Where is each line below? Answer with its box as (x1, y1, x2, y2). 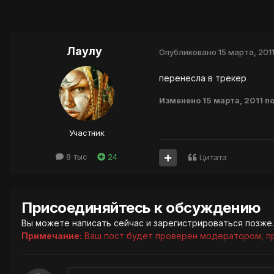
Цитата (199, 152, 227, 163)
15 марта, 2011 (202, 95, 263, 106)
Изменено (159, 95, 202, 106)
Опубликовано (159, 46, 218, 57)
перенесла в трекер (159, 73, 246, 84)
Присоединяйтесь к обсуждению (21, 199, 261, 217)
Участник (68, 128, 105, 138)
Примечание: (21, 231, 82, 242)
